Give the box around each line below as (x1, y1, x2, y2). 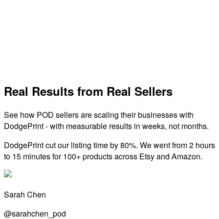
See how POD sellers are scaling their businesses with (4, 109, 194, 120)
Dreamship (4, 1, 50, 15)
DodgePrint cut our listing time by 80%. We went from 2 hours (4, 139, 215, 151)
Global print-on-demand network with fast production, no (4, 23, 197, 35)
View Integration (4, 57, 60, 68)
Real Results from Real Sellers (4, 82, 173, 99)
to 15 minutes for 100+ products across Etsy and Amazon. (4, 150, 202, 162)
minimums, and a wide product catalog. (4, 35, 139, 46)
